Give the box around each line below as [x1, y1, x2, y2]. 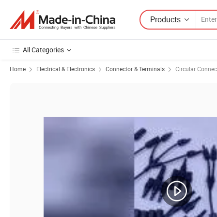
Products [150, 14, 181, 25]
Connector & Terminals [106, 65, 165, 73]
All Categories [23, 45, 64, 54]
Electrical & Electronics [36, 65, 95, 73]
